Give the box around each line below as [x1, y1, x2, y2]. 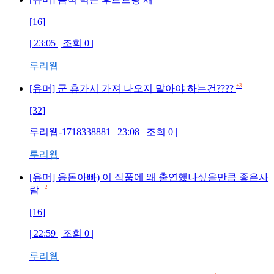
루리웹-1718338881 [29, 127, 111, 137]
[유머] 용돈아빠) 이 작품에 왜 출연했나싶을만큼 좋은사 [29, 172, 268, 182]
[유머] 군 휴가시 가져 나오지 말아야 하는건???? [29, 83, 234, 94]
